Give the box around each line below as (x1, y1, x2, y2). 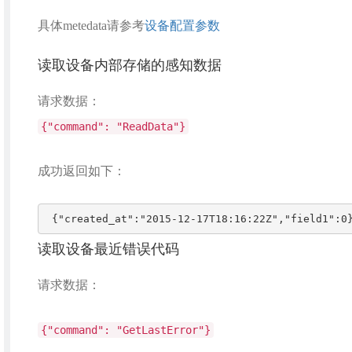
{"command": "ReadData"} (40, 120, 185, 133)
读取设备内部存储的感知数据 (37, 57, 222, 73)
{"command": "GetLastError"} (40, 324, 211, 336)
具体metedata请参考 (37, 19, 145, 32)
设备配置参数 (144, 19, 220, 32)
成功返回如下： (37, 164, 126, 178)
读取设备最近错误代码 (37, 241, 179, 257)
